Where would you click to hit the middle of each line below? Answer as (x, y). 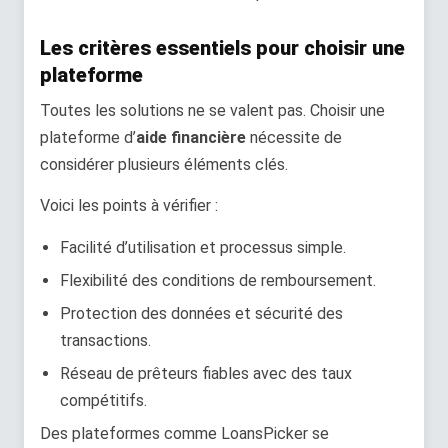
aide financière (191, 137)
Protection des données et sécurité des (201, 313)
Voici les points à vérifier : (129, 206)
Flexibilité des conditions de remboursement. (218, 280)
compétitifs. (103, 400)
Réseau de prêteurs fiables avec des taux (206, 373)
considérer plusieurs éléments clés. (164, 164)
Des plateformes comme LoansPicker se (184, 433)
